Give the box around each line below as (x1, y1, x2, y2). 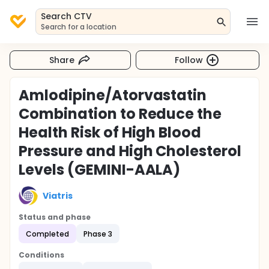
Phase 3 (83, 228, 112, 239)
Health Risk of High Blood (19, 122, 202, 142)
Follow (175, 53, 204, 66)
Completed (26, 228, 69, 239)
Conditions (19, 250, 64, 260)
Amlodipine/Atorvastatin (19, 85, 207, 105)
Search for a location (41, 22, 117, 32)
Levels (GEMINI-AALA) (19, 160, 181, 180)
